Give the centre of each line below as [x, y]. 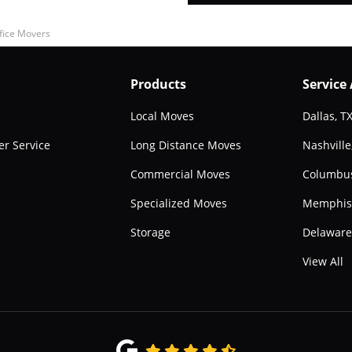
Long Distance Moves [185, 145]
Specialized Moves [178, 203]
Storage [150, 232]
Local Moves [162, 116]
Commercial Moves [180, 174]
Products [158, 84]
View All [323, 261]
